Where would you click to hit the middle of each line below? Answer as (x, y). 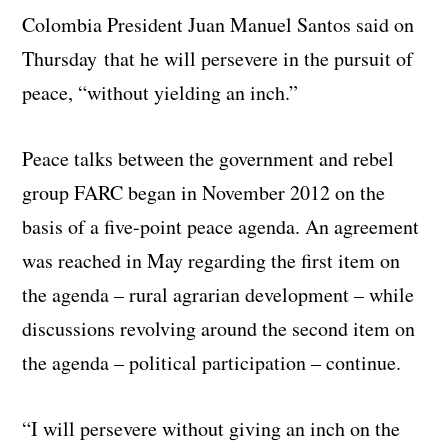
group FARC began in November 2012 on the (204, 192)
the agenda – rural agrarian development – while (218, 294)
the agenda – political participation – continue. (212, 362)
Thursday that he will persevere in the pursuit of (218, 58)
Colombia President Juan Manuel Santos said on (218, 24)
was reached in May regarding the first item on (211, 260)
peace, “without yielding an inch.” (160, 92)
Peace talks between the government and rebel (208, 158)
